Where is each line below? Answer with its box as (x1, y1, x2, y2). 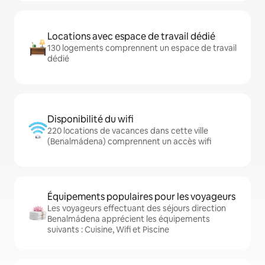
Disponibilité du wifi (47, 113, 134, 125)
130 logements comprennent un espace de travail (47, 43, 237, 53)
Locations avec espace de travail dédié (47, 30, 215, 43)
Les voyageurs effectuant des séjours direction (47, 203, 226, 214)
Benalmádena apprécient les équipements (47, 214, 210, 224)
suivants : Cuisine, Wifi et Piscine (47, 224, 169, 235)
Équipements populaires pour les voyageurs (47, 190, 235, 203)
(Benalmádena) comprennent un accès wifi (47, 136, 211, 147)
